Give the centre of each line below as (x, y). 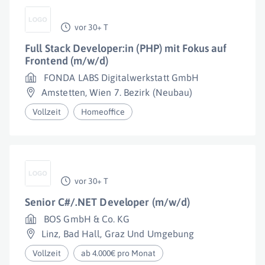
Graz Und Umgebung (149, 234)
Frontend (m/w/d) (67, 61)
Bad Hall (82, 234)
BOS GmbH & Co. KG (87, 219)
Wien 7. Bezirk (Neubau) (141, 92)
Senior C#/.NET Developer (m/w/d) (108, 202)
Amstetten (63, 92)
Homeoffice (103, 112)
